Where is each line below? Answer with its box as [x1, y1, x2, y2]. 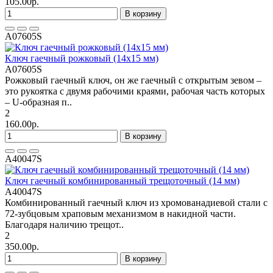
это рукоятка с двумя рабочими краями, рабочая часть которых [5, 85, 265, 96]
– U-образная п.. [5, 96, 72, 107]
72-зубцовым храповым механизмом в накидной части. [5, 208, 236, 219]
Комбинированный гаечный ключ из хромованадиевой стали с [5, 197, 268, 208]
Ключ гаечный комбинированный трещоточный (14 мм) [5, 175, 239, 186]
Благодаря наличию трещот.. [5, 219, 124, 230]
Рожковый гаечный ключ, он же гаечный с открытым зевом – [5, 74, 261, 85]
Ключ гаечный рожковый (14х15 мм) [5, 52, 158, 63]
